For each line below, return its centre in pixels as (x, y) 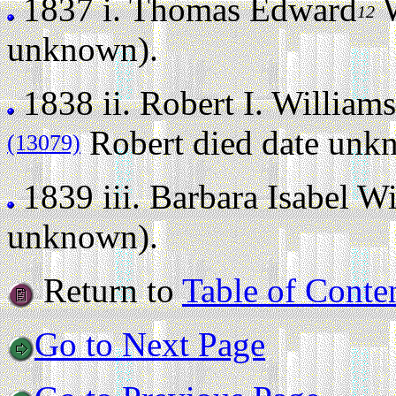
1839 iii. (82, 197)
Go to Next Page (150, 344)
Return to (108, 290)
